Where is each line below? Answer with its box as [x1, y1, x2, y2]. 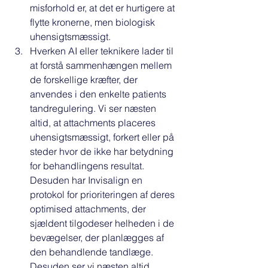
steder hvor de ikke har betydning [30, 145, 176, 158]
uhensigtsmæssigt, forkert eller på [30, 131, 176, 144]
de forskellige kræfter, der [30, 74, 140, 86]
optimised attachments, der [30, 203, 148, 215]
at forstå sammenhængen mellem [30, 59, 174, 72]
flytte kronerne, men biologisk [30, 16, 157, 29]
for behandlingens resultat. [30, 160, 147, 172]
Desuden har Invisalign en [30, 174, 145, 187]
